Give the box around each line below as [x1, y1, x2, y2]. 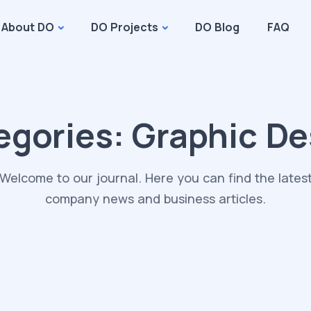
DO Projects [90, 19, 158, 35]
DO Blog [194, 19, 239, 35]
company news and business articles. [45, 190, 266, 207]
